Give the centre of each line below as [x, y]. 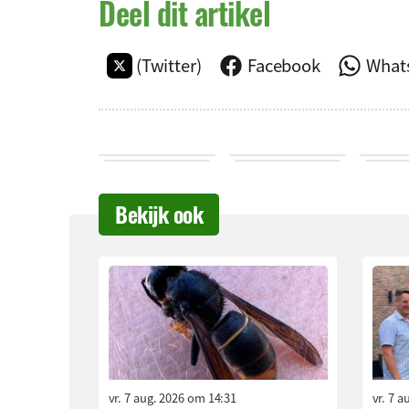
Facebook [284, 65]
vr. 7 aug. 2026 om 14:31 [173, 398]
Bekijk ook [159, 214]
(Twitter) [168, 65]
